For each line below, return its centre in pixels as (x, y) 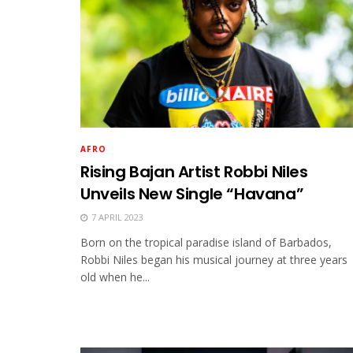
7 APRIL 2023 (116, 217)
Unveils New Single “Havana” (192, 194)
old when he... (115, 277)
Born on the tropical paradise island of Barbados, (206, 243)
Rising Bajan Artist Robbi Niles (194, 172)
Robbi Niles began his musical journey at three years (214, 260)
